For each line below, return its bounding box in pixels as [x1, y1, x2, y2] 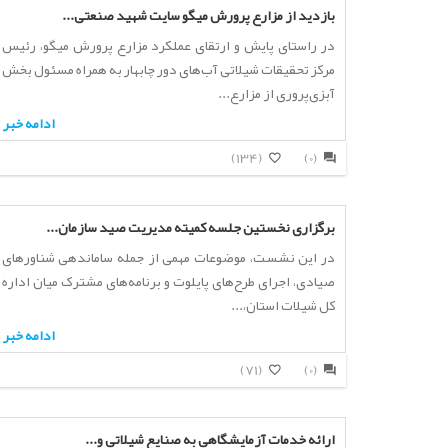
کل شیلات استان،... [230, 291, 335, 319]
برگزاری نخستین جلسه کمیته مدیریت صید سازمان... [45, 213, 335, 241]
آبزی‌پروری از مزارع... [217, 79, 335, 107]
